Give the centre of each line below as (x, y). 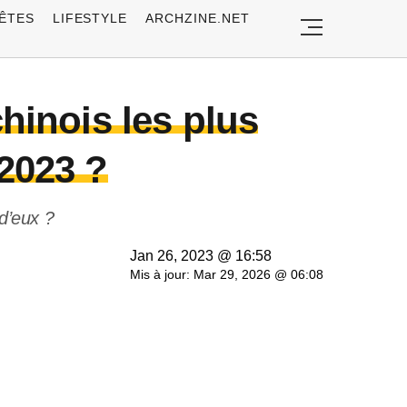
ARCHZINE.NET (198, 18)
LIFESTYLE (90, 18)
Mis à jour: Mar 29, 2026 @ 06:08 (227, 274)
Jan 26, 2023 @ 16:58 (201, 256)
